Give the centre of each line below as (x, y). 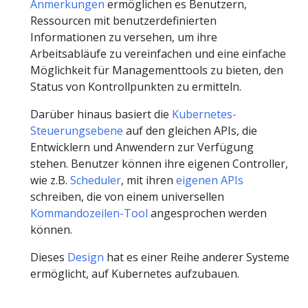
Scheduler (96, 180)
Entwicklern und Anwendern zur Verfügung (142, 147)
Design (86, 257)
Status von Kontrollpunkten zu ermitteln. (136, 87)
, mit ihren (148, 180)
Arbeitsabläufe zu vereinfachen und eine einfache (158, 54)
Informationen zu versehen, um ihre (124, 37)
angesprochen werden (207, 213)
